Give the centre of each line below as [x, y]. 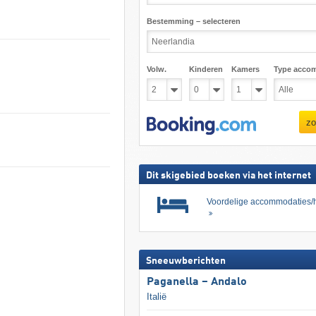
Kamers [245, 69]
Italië [156, 297]
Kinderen [206, 69]
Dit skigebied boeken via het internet [228, 175]
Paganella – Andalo [196, 282]
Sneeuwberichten [186, 261]
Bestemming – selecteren [193, 21]
